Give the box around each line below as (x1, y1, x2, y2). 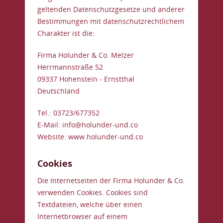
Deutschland (37, 86, 80, 96)
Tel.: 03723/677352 (37, 108, 100, 117)
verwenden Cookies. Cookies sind (37, 188, 148, 197)
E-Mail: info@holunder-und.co (37, 120, 138, 129)
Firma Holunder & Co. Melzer (37, 50, 134, 60)
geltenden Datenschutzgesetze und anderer (37, 4, 185, 14)
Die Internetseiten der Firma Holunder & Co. (37, 176, 185, 185)
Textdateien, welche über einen (37, 200, 142, 209)
